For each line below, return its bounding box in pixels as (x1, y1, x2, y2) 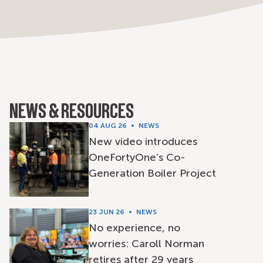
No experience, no (88, 221, 180, 234)
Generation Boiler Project (88, 167, 216, 180)
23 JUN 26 (88, 208, 124, 216)
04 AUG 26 (88, 122, 127, 130)
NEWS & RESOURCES (9, 102, 134, 123)
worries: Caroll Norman (88, 237, 204, 250)
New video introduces (88, 135, 197, 148)
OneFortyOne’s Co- (88, 151, 186, 164)
